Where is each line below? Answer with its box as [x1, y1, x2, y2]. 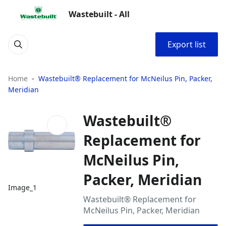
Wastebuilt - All [69, 9, 130, 20]
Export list [167, 39, 206, 50]
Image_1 [8, 183, 37, 193]
